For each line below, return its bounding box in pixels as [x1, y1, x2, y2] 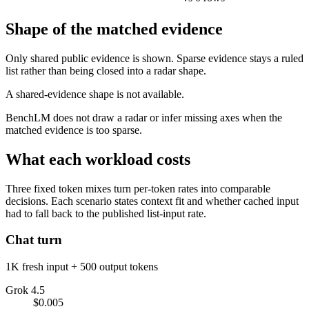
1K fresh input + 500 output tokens [6, 261, 158, 273]
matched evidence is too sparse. [6, 123, 142, 136]
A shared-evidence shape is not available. [6, 88, 184, 100]
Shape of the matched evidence [6, 19, 223, 38]
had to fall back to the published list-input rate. [6, 207, 206, 219]
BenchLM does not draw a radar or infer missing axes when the [6, 111, 282, 123]
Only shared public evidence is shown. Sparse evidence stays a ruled [6, 52, 303, 64]
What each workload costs [6, 150, 190, 168]
